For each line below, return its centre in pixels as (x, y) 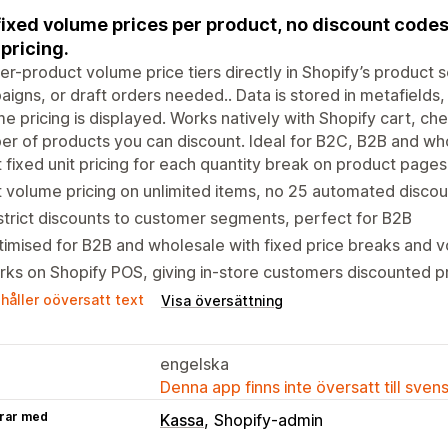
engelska (194, 363)
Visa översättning (222, 300)
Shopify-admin (268, 419)
